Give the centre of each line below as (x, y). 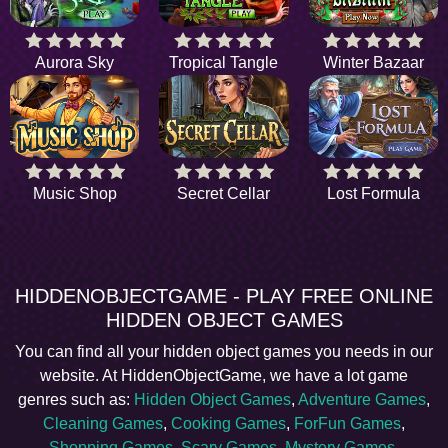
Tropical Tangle (224, 62)
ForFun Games (347, 424)
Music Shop (74, 194)
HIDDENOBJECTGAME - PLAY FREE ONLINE (224, 296)
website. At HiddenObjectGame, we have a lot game (224, 376)
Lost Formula (373, 194)
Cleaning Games (103, 424)
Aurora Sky (75, 62)
